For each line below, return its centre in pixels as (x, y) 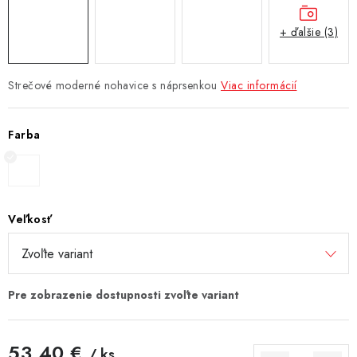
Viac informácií (259, 85)
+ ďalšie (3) (309, 32)
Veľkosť (30, 219)
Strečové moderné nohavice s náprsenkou (112, 85)
